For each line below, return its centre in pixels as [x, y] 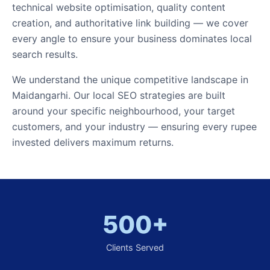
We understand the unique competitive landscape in [130, 80]
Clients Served [135, 247]
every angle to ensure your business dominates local [132, 39]
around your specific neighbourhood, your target [124, 111]
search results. [45, 54]
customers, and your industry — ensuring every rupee [134, 127]
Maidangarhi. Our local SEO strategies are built [119, 95]
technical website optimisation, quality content [119, 7]
